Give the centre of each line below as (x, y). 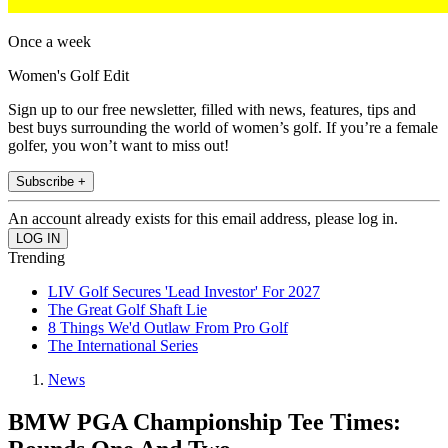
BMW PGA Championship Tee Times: (204, 422)
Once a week (49, 42)
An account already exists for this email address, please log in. (203, 219)
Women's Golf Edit (68, 76)
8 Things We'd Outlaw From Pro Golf (168, 328)
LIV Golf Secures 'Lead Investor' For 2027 (184, 292)
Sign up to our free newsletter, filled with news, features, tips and (212, 110)
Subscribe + (51, 182)
